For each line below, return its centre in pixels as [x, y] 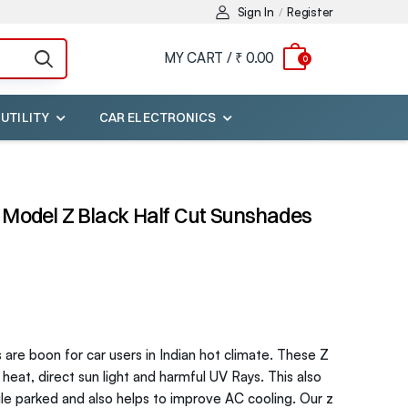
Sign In [255, 12]
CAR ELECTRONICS [158, 117]
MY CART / [198, 58]
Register [310, 12]
